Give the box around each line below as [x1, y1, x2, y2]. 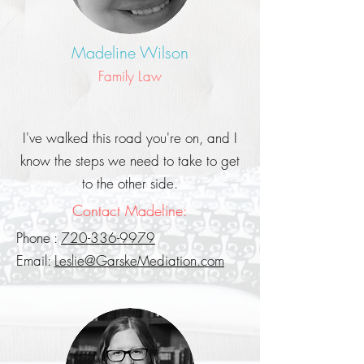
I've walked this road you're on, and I [23, 128, 237, 147]
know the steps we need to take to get [20, 151, 240, 170]
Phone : [16, 228, 61, 247]
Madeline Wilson [71, 41, 188, 63]
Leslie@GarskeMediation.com [54, 251, 224, 270]
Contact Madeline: [72, 201, 188, 220]
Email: [16, 251, 54, 270]
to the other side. [82, 174, 178, 193]
